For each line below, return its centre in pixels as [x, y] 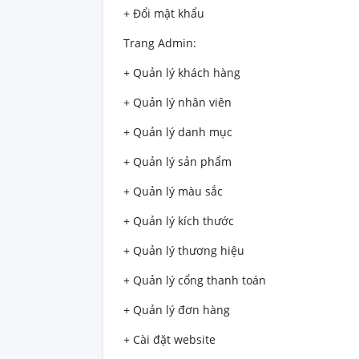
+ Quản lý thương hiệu [184, 251]
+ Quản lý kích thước [179, 221]
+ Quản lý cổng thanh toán [195, 280]
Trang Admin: [160, 43]
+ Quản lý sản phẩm [177, 162]
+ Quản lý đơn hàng [177, 310]
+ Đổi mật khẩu [164, 14]
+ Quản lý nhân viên [177, 103]
